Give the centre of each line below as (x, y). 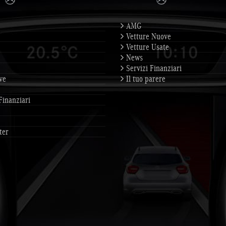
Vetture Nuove (149, 36)
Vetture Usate (148, 47)
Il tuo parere (146, 79)
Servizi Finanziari (154, 68)
